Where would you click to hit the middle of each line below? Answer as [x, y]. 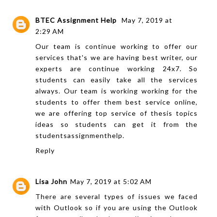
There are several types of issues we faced [117, 197]
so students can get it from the [126, 124]
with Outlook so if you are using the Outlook [117, 208]
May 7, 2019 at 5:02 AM [111, 182]
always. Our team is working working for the [117, 91]
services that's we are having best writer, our [117, 57]
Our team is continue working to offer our [117, 46]
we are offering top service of [93, 113]
